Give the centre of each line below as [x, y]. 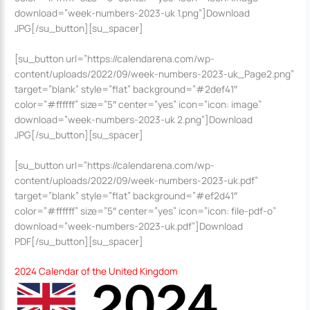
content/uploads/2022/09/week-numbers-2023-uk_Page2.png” [155, 73]
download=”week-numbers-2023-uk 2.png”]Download [134, 119]
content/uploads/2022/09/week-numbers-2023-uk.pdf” [137, 180]
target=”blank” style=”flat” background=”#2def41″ [126, 89]
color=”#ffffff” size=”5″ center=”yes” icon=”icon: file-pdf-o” [146, 210]
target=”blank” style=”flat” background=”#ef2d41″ [126, 195]
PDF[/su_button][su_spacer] [79, 241]
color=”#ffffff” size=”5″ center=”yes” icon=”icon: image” [138, 104]
